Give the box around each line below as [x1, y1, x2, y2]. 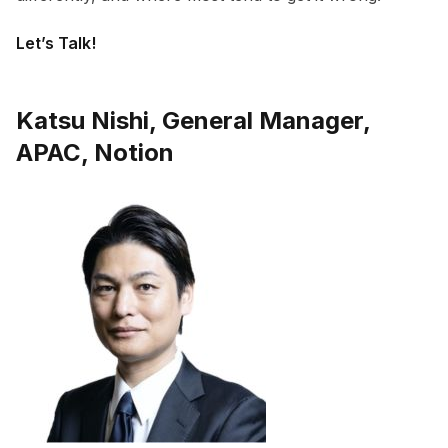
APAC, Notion [16, 138, 174, 168]
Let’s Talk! [16, 33, 96, 54]
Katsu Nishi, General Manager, [16, 106, 370, 136]
